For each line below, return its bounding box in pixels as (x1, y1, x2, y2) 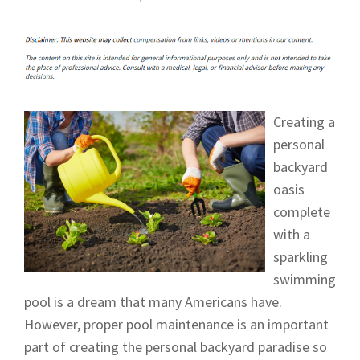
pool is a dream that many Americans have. (24, 292, 282, 311)
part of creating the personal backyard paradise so (24, 337, 327, 356)
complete (273, 202, 330, 221)
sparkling (273, 247, 328, 266)
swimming (273, 269, 336, 288)
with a (273, 224, 310, 243)
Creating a (273, 112, 335, 131)
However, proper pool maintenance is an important (24, 314, 329, 333)
